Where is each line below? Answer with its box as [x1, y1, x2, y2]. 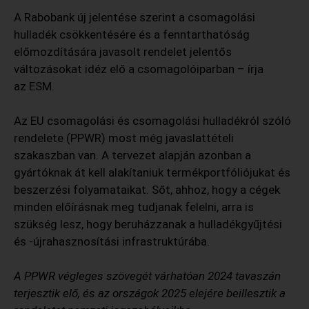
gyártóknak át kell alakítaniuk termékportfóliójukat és [14, 166, 290, 180]
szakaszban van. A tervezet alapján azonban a [14, 148, 251, 163]
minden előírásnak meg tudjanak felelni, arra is [14, 200, 254, 215]
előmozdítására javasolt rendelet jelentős [14, 45, 232, 59]
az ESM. [14, 79, 57, 94]
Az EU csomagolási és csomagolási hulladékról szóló [14, 114, 291, 128]
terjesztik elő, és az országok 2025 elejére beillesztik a [14, 286, 286, 301]
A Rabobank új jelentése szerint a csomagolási [14, 10, 255, 25]
